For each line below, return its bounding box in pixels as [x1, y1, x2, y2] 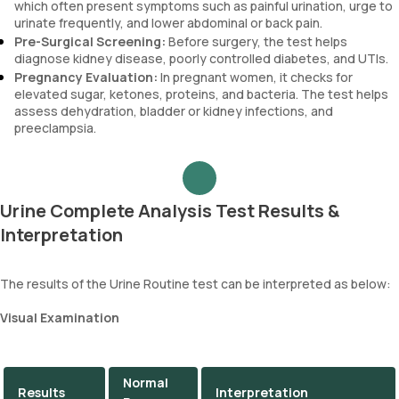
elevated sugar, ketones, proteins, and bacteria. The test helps [14, 85, 388, 102]
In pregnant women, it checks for [158, 69, 353, 85]
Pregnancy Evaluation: [14, 69, 158, 85]
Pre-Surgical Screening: [14, 33, 166, 50]
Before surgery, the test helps [166, 33, 347, 50]
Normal [123, 374, 168, 391]
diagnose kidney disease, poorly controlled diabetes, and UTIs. [14, 50, 388, 67]
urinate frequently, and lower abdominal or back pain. [14, 14, 322, 31]
